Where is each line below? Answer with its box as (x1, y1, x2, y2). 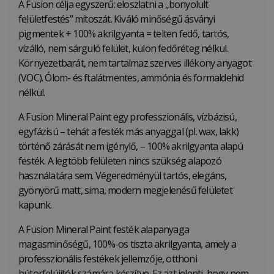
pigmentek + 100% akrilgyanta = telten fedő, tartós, (18, 27, 229, 41)
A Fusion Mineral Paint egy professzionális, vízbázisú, (18, 110, 237, 124)
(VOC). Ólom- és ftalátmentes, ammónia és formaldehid (18, 71, 244, 85)
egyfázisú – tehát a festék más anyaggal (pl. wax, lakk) (18, 125, 239, 139)
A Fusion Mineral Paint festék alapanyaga (18, 223, 189, 237)
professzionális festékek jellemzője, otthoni (18, 252, 197, 266)
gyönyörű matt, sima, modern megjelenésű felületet (18, 183, 232, 198)
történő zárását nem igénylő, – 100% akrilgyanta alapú (18, 139, 243, 154)
